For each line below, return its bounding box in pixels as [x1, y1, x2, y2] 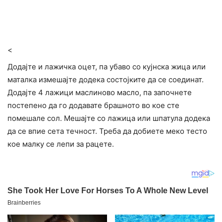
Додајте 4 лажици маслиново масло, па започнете [7, 88, 192, 98]
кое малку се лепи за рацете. [7, 139, 114, 149]
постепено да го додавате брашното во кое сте [7, 101, 179, 111]
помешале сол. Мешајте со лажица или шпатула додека [7, 113, 210, 123]
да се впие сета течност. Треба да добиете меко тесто [7, 126, 207, 136]
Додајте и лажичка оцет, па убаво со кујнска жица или [7, 62, 206, 72]
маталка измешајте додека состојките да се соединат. [7, 75, 204, 85]
